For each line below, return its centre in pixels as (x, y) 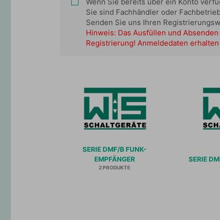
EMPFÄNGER (114, 159)
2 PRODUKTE (115, 168)
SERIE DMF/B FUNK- (115, 150)
